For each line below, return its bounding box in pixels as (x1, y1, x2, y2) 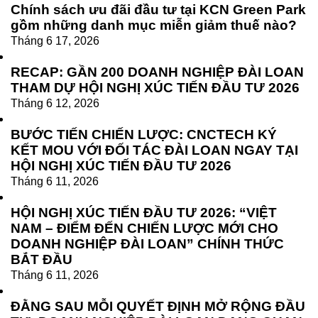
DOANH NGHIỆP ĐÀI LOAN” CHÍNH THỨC (11, 236, 284, 251)
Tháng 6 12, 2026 (11, 97, 99, 109)
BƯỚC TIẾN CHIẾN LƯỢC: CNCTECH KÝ (11, 126, 277, 142)
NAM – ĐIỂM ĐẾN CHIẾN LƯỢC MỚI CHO (11, 220, 278, 236)
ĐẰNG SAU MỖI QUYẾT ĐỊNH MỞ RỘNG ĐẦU (11, 298, 305, 314)
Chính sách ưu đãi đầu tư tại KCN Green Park (11, 1, 306, 17)
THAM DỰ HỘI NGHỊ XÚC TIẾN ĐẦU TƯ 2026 (11, 79, 300, 95)
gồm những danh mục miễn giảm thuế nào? (11, 17, 297, 33)
